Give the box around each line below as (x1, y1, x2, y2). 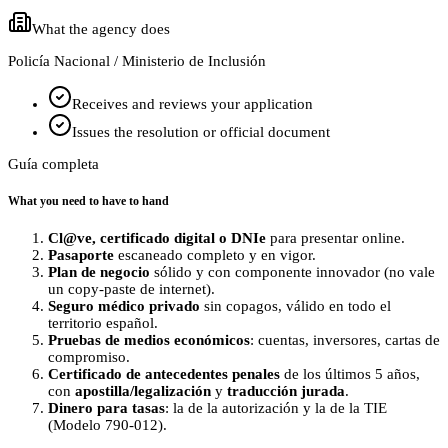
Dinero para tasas (48, 399, 165, 416)
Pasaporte (48, 246, 114, 263)
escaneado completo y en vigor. (114, 246, 316, 263)
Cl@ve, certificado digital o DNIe (48, 229, 266, 246)
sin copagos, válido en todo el (200, 297, 391, 314)
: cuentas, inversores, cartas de (250, 331, 440, 348)
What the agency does (32, 21, 170, 38)
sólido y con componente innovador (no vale (150, 263, 435, 280)
